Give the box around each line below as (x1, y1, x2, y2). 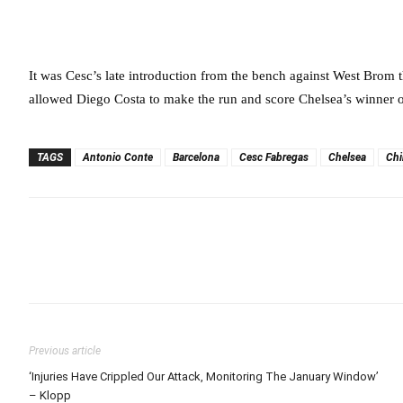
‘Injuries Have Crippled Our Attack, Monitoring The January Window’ (29, 370, 379, 384)
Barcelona (173, 151, 219, 165)
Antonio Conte (83, 151, 153, 165)
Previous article (29, 345, 101, 358)
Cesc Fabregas (239, 151, 309, 165)
